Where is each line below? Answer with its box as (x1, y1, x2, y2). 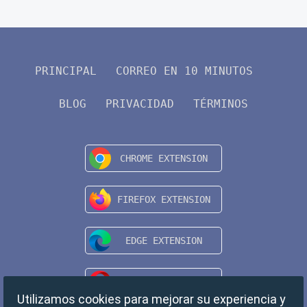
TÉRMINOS (193, 97, 248, 111)
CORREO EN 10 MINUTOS (116, 64, 253, 78)
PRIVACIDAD (106, 97, 174, 111)
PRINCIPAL (35, 64, 97, 78)
